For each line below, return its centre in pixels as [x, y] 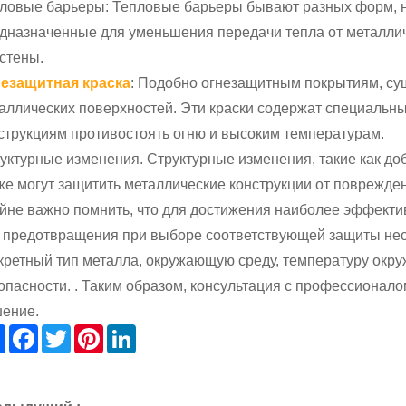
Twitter [92, 337]
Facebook [70, 337]
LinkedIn [164, 337]
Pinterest [132, 337]
